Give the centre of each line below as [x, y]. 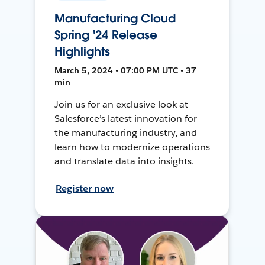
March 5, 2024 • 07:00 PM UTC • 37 [126, 70]
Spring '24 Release [106, 35]
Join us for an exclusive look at [121, 104]
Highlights [82, 51]
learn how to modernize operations [132, 147]
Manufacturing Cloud [115, 18]
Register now [85, 188]
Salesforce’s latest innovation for [126, 118]
